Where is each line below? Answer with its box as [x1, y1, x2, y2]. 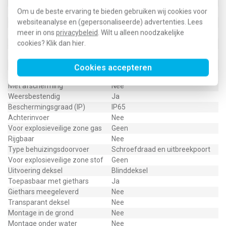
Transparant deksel [8, 198, 70, 206]
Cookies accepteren [74, 63, 152, 73]
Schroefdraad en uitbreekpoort [111, 145, 210, 153]
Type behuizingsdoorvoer [8, 145, 89, 153]
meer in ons [17, 28, 56, 37]
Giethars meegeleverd [8, 188, 79, 196]
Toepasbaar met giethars [8, 177, 89, 185]
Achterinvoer [8, 114, 49, 122]
